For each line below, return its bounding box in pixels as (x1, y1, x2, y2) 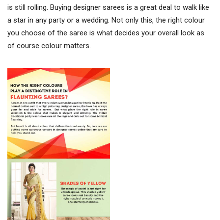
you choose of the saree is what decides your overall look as (7, 28, 204, 37)
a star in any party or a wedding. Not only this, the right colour (7, 16, 205, 25)
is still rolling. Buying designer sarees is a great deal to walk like (7, 3, 209, 12)
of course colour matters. (7, 41, 91, 50)
